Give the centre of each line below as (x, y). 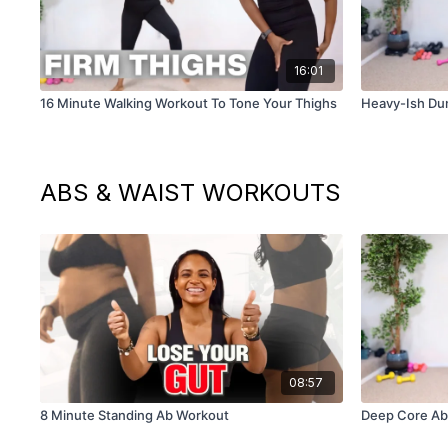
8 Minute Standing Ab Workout (135, 415)
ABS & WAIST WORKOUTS (191, 192)
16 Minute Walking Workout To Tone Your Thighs (189, 103)
